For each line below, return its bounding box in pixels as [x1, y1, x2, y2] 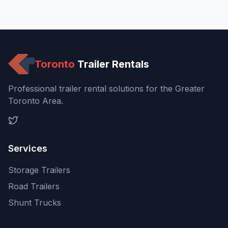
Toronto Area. [8, 96, 63, 106]
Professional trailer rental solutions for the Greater [8, 83, 205, 94]
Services [8, 143, 47, 154]
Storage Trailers [8, 165, 70, 176]
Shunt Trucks [8, 197, 61, 208]
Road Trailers [8, 181, 60, 192]
